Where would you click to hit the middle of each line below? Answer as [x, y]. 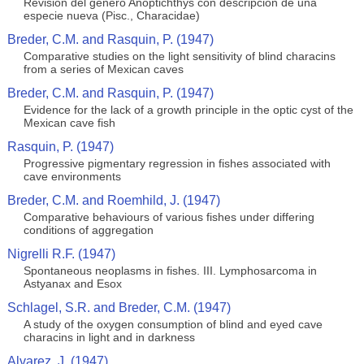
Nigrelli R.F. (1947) [61, 254]
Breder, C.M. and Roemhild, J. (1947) [113, 200]
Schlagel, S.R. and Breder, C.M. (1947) [119, 308]
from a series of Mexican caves [103, 69]
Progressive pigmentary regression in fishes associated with [177, 163]
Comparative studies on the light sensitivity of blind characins [179, 56]
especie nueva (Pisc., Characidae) [111, 15]
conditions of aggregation [88, 230]
